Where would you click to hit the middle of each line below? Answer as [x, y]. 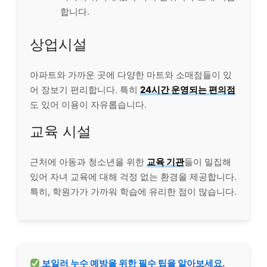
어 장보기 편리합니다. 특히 [85, 90]
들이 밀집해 [208, 162]
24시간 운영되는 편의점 [188, 90]
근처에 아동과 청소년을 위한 [88, 162]
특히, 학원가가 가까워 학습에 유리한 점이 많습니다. [133, 192]
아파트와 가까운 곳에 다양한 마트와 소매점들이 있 [131, 75]
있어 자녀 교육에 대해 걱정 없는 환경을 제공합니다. [133, 177]
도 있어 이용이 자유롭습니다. [88, 105]
